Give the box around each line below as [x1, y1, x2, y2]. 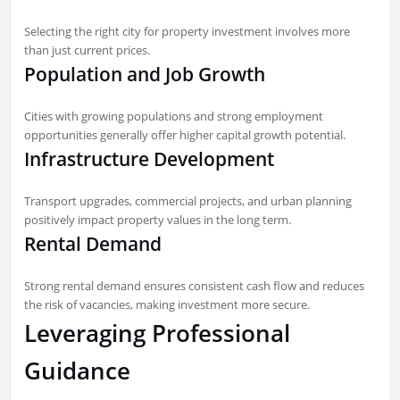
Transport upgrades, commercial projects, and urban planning [23, 193, 352, 210]
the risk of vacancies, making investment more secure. [23, 296, 310, 313]
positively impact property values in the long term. [23, 212, 291, 229]
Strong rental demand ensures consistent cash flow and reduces [23, 278, 364, 295]
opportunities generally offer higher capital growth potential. [23, 127, 346, 144]
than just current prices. [23, 42, 150, 59]
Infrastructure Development [23, 146, 274, 172]
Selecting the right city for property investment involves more [23, 23, 350, 40]
